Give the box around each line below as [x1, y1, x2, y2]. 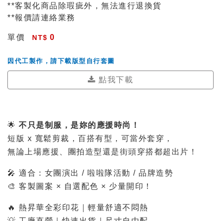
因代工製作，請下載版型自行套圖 [7, 57, 115, 65]
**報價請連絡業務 [7, 13, 75, 22]
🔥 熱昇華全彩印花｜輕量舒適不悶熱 [7, 203, 148, 212]
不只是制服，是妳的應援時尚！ [19, 121, 140, 129]
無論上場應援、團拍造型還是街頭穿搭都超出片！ [7, 147, 197, 156]
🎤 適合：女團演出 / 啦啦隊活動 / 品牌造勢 [7, 169, 173, 177]
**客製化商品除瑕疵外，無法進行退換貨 [7, 1, 162, 10]
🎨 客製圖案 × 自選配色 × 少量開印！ [7, 182, 152, 190]
